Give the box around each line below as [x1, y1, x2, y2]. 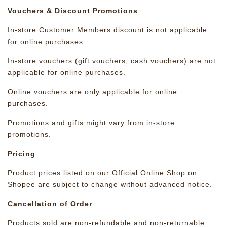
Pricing [8, 149, 35, 158]
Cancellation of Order [8, 200, 92, 208]
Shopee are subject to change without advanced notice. [8, 180, 212, 188]
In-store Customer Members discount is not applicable [8, 26, 207, 34]
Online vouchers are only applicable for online [8, 88, 177, 96]
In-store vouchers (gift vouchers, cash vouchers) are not [8, 57, 216, 65]
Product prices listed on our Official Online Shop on [8, 169, 197, 177]
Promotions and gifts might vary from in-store [8, 119, 175, 127]
